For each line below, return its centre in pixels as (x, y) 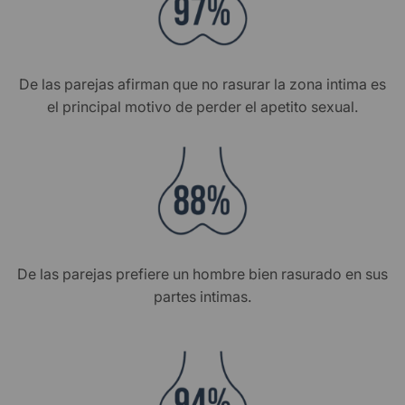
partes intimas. (202, 297)
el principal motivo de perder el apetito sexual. (202, 107)
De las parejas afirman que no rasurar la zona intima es (202, 84)
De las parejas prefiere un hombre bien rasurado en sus (202, 274)
